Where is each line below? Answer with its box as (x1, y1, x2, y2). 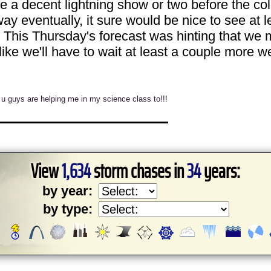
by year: (42, 183, 93, 198)
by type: (43, 201, 93, 217)
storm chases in (91, 156, 187, 186)
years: (201, 156, 240, 186)
